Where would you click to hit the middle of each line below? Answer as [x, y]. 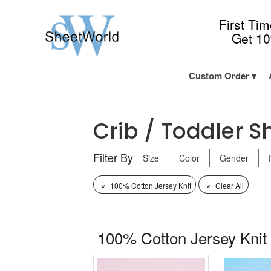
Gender [234, 158]
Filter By [113, 157]
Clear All [229, 185]
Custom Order [219, 76]
